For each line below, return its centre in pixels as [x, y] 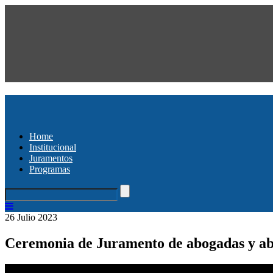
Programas [50, 169]
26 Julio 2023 [31, 217]
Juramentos [51, 158]
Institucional [53, 147]
